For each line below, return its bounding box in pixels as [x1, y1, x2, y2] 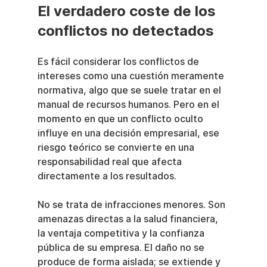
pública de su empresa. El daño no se [37, 242, 207, 254]
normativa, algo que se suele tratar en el [37, 85, 223, 97]
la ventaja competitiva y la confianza [37, 228, 207, 240]
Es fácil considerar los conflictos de [37, 56, 201, 68]
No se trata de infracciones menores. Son [37, 199, 228, 211]
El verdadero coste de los [37, 2, 219, 20]
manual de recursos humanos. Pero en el [37, 99, 222, 111]
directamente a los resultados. [37, 170, 176, 182]
